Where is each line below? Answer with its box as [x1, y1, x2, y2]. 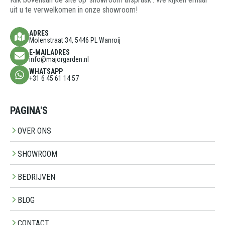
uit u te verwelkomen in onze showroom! [10, 5, 138, 15]
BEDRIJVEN [18, 172, 55, 182]
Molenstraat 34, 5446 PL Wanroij [29, 36, 121, 44]
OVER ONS [18, 126, 51, 136]
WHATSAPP [29, 67, 63, 75]
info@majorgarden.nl [29, 55, 89, 63]
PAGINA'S [10, 104, 48, 117]
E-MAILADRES [29, 48, 70, 56]
